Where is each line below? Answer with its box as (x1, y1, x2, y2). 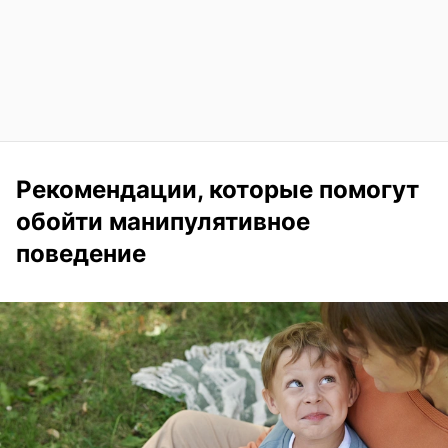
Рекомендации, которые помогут (16, 174, 419, 204)
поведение (16, 238, 146, 268)
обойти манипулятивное (16, 206, 310, 236)
